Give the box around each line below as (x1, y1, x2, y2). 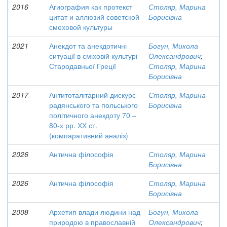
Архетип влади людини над (49, 207, 140, 217)
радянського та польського (49, 100, 138, 110)
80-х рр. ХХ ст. (49, 120, 97, 130)
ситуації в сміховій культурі (49, 51, 137, 61)
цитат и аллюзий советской (49, 12, 139, 22)
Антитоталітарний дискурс (49, 90, 136, 100)
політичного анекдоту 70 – (49, 110, 136, 120)
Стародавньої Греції (49, 61, 116, 71)
